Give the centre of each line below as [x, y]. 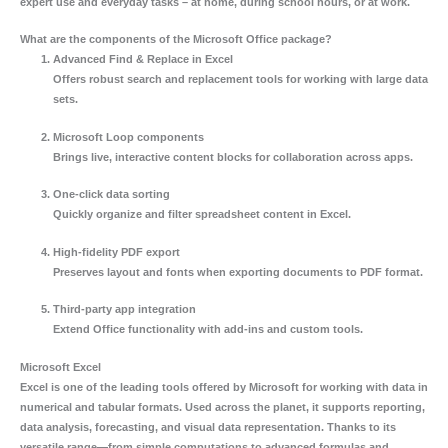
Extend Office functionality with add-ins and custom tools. [207, 329]
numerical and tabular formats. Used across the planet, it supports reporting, [222, 406]
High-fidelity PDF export [116, 251]
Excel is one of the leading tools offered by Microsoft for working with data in [224, 386]
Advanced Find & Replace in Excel [142, 59]
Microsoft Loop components [128, 136]
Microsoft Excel [60, 366]
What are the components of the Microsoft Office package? [176, 39]
